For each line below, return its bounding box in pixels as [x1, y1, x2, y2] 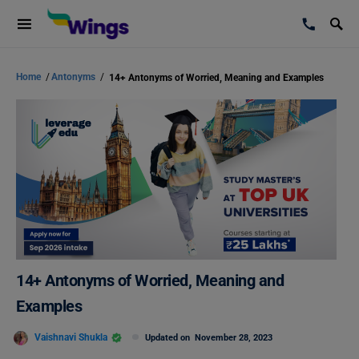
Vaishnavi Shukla [34, 331, 107, 343]
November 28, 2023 [195, 333, 272, 343]
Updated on [145, 333, 195, 343]
